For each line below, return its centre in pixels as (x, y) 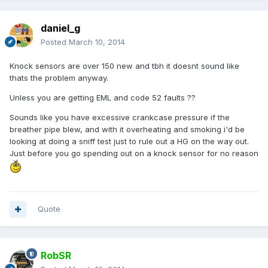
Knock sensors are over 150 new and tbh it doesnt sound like (124, 66)
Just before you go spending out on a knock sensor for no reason (134, 153)
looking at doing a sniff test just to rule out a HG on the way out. (129, 141)
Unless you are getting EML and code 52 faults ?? (103, 98)
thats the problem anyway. (59, 78)
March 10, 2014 (97, 42)
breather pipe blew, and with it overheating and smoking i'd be (127, 130)
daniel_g (60, 28)
